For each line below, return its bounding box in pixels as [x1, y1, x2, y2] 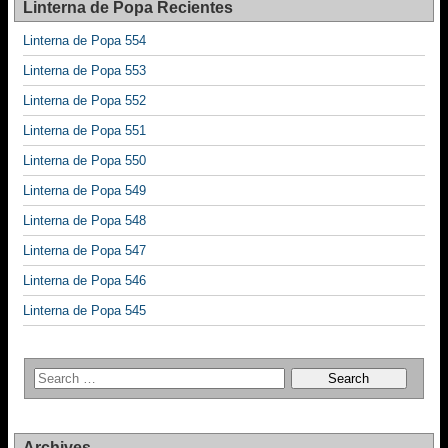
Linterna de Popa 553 [23, 63, 146, 79]
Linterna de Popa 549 [23, 183, 146, 199]
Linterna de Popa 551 [23, 123, 146, 139]
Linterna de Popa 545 [23, 303, 146, 319]
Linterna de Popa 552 [23, 93, 146, 109]
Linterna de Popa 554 [23, 33, 146, 49]
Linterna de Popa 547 [23, 243, 146, 259]
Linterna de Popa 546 [23, 273, 146, 289]
